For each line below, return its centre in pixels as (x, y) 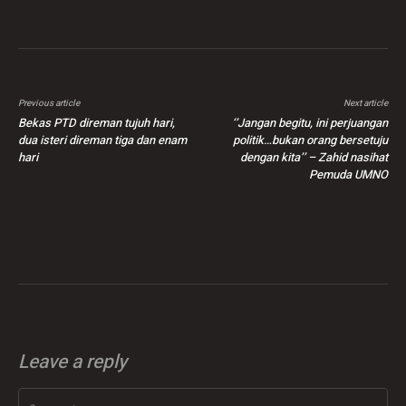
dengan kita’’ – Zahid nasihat (314, 158)
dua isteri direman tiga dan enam (102, 140)
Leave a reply (72, 362)
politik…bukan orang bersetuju (310, 140)
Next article (365, 104)
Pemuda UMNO (348, 175)
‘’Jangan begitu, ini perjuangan (309, 123)
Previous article (49, 104)
